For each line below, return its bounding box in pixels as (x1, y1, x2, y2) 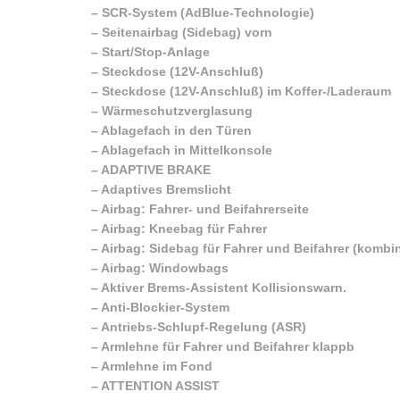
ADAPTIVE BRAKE (101, 162, 211, 177)
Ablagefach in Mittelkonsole (101, 142, 272, 157)
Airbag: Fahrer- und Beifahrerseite (101, 201, 309, 216)
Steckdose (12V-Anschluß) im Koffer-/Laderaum (102, 83, 391, 98)
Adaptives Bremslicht (101, 181, 231, 196)
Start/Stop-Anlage (102, 44, 210, 59)
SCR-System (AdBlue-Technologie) (102, 4, 314, 20)
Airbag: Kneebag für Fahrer (101, 221, 267, 236)
